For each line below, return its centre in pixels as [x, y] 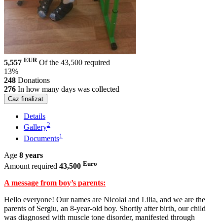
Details [35, 116]
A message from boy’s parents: [55, 183]
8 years [31, 155]
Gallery [35, 127]
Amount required [31, 166]
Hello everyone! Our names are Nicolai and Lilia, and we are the [105, 200]
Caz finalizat [26, 99]
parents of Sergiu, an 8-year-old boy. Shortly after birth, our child [105, 209]
